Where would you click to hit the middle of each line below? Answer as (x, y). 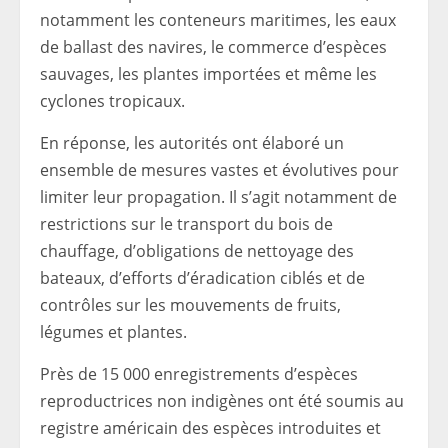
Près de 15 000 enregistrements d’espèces (199, 374)
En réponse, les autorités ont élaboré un (192, 143)
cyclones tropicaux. (112, 101)
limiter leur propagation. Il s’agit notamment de (218, 197)
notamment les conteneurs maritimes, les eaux (218, 20)
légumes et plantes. (113, 332)
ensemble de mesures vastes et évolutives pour (219, 170)
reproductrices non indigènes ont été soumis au (222, 401)
